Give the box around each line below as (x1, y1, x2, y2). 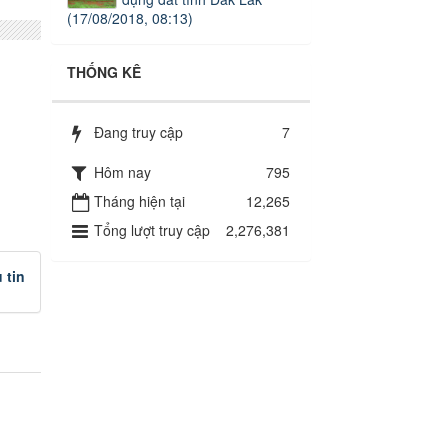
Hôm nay (94, 162, 151, 183)
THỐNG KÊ (67, 62, 141, 83)
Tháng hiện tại (94, 191, 185, 212)
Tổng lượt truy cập (94, 220, 210, 241)
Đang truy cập (94, 122, 183, 143)
